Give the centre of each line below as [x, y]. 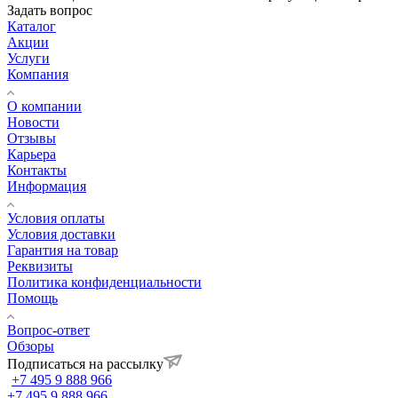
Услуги [28, 58]
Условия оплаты [56, 218]
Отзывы [32, 138]
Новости [33, 122]
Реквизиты [40, 266]
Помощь [32, 298]
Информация [47, 186]
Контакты [37, 170]
